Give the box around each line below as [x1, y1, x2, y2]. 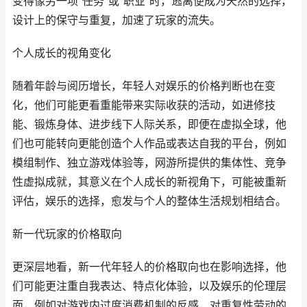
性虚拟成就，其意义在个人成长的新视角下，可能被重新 [12, 175, 286, 188]
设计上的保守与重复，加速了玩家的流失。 [12, 14, 221, 27]
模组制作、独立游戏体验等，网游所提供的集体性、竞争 [12, 156, 286, 169]
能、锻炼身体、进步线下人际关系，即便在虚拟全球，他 [12, 118, 286, 131]
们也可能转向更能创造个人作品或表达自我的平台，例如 [12, 137, 286, 150]
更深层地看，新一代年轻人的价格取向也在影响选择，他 [12, 260, 286, 273]
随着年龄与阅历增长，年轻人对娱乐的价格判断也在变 [12, 79, 275, 93]
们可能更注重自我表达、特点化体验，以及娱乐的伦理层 [12, 280, 286, 293]
